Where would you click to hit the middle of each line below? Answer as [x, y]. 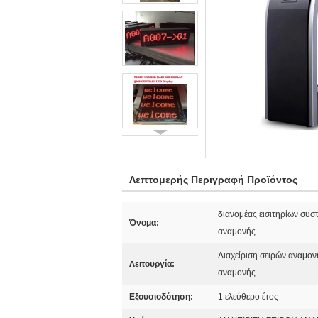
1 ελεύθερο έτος [248, 297]
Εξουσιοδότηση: [161, 297]
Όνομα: [144, 223]
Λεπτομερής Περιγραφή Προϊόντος [213, 180]
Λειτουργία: [152, 264]
